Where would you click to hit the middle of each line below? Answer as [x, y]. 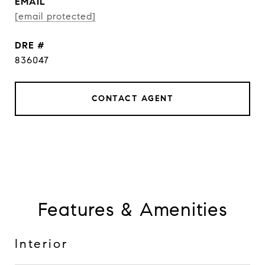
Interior [41, 244]
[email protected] [55, 16]
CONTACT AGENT [132, 98]
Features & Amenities [132, 209]
